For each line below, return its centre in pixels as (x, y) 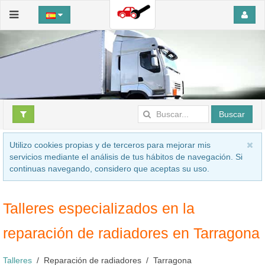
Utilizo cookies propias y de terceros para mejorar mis (110, 145)
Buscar (232, 114)
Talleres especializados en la (99, 208)
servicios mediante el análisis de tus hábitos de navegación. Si (126, 156)
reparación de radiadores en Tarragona (131, 233)
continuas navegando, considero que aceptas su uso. (109, 168)
